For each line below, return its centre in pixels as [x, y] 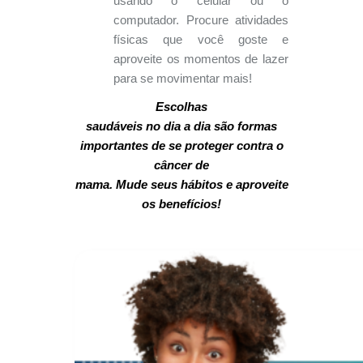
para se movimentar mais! [183, 79]
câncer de [181, 165]
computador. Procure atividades [201, 21]
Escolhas [181, 107]
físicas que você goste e [201, 40]
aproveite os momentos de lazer [201, 60]
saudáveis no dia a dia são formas [181, 126]
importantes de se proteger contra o [181, 145]
